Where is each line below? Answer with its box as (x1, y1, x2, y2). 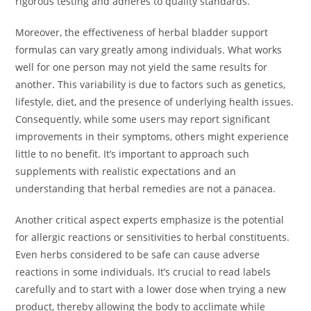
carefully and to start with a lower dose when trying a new (15, 283, 287, 296)
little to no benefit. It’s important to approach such (15, 147, 250, 161)
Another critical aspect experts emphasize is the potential (15, 213, 285, 227)
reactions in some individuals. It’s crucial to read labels (15, 265, 271, 279)
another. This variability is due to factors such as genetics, (15, 78, 286, 92)
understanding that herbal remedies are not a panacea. (15, 182, 276, 196)
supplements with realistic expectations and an (15, 165, 237, 178)
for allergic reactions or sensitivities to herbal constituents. (15, 230, 290, 244)
